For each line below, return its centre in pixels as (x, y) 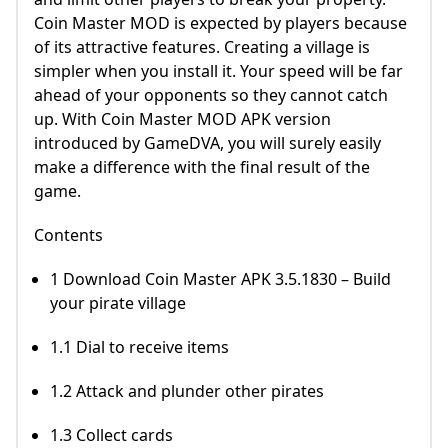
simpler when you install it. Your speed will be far (218, 70)
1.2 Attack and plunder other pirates (187, 390)
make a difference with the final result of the (202, 166)
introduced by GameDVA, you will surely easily (207, 142)
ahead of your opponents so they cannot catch (211, 94)
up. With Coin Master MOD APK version (182, 118)
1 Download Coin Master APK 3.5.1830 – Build (220, 278)
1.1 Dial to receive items (139, 346)
